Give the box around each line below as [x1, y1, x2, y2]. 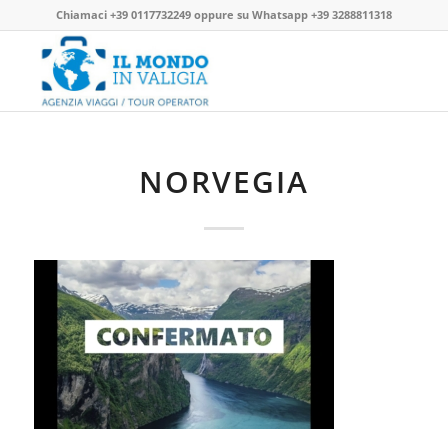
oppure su [190, 7, 252, 22]
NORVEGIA [138, 161, 309, 202]
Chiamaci [55, 7, 110, 22]
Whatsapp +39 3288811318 [251, 7, 392, 22]
